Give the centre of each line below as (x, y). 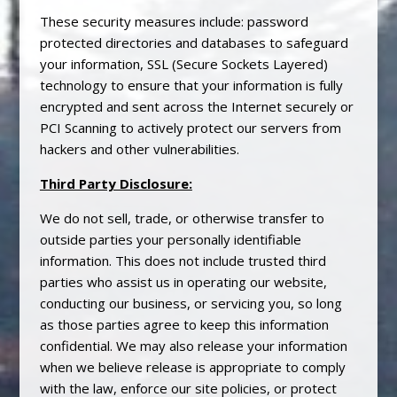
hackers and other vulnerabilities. (139, 148)
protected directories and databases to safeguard (194, 42)
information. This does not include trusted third (183, 260)
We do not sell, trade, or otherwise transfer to (182, 218)
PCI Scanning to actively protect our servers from (190, 127)
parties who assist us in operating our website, (183, 281)
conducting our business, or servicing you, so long (191, 303)
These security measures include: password (174, 21)
